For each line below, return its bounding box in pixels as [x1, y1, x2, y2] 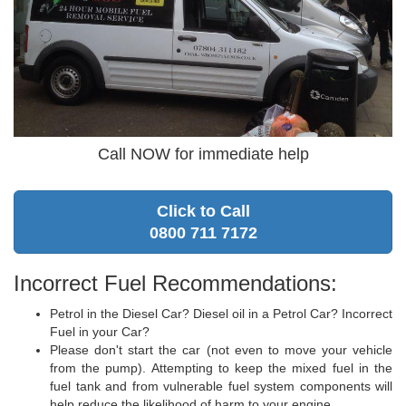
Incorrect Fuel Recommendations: [14, 271, 337, 296]
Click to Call [156, 202, 250, 221]
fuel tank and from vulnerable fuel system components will [50, 379, 392, 394]
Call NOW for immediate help [97, 145, 309, 164]
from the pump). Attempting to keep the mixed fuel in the [50, 361, 392, 376]
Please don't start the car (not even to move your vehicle [50, 343, 392, 358]
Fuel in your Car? [50, 324, 150, 340]
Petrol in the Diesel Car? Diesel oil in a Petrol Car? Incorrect [50, 306, 392, 322]
